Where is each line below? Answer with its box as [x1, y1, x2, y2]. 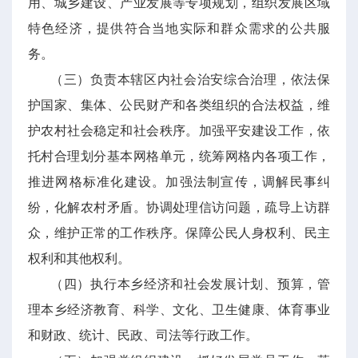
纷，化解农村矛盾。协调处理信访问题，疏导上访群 [28, 201, 330, 214]
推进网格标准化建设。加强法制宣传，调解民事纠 [28, 175, 330, 189]
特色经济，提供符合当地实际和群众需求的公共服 [28, 22, 330, 35]
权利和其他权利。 [28, 252, 130, 265]
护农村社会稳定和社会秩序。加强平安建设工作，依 [28, 124, 330, 137]
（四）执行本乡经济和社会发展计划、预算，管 [50, 277, 330, 291]
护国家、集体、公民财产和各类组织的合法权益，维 [28, 98, 330, 112]
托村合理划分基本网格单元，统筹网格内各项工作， [28, 149, 330, 163]
